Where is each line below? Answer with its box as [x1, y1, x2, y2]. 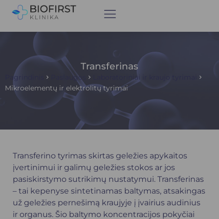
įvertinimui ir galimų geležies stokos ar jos [13, 163, 175, 172]
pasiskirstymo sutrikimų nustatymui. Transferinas [13, 175, 204, 184]
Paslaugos [51, 73, 86, 82]
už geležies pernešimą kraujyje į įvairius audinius [13, 198, 200, 207]
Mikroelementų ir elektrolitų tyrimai [5, 84, 128, 92]
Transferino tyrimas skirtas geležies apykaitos [13, 151, 187, 160]
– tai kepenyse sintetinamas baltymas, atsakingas [13, 186, 205, 196]
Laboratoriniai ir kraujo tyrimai [93, 73, 197, 82]
